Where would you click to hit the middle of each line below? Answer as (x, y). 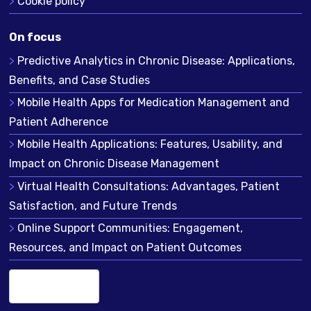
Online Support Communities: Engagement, (130, 228)
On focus (35, 37)
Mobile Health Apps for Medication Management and (153, 103)
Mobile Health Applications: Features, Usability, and (150, 144)
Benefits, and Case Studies (79, 81)
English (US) (51, 284)
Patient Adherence (58, 122)
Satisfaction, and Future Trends (93, 205)
